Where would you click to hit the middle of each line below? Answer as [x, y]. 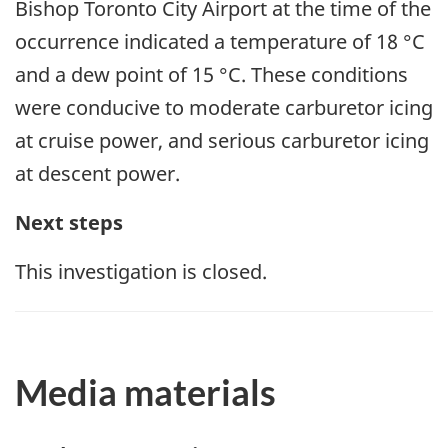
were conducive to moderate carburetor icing [224, 108]
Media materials [145, 392]
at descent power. [97, 174]
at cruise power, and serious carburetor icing [222, 141]
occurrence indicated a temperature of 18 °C [220, 42]
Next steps [69, 223]
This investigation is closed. [141, 272]
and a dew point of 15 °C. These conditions [211, 75]
